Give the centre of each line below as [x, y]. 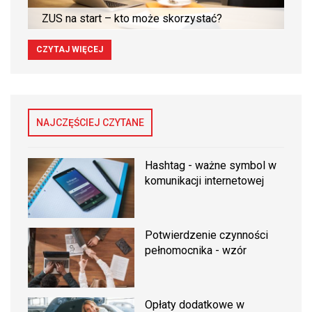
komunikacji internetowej [205, 181]
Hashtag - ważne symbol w [211, 165]
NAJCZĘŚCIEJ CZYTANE [90, 123]
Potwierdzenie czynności [207, 235]
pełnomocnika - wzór [196, 251]
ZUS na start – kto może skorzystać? [132, 18]
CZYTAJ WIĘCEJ [70, 49]
